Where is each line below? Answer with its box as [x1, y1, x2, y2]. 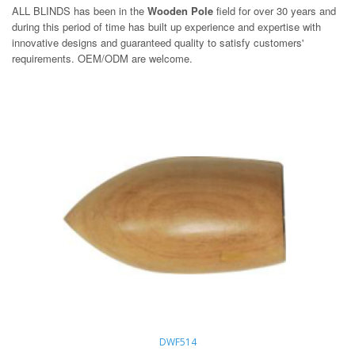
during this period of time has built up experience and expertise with [12, 19, 321, 34]
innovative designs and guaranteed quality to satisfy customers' [12, 35, 303, 50]
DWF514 [158, 334, 197, 349]
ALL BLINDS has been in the [12, 3, 147, 18]
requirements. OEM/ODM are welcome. [12, 51, 193, 66]
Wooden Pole [147, 3, 213, 18]
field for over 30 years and [213, 3, 336, 18]
